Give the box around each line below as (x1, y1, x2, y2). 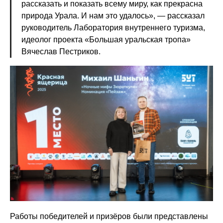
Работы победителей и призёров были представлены (10, 212, 208, 221)
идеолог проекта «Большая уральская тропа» (21, 35, 191, 44)
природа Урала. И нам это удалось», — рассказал (21, 11, 205, 20)
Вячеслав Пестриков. (21, 47, 101, 56)
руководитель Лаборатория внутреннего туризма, (21, 23, 205, 32)
